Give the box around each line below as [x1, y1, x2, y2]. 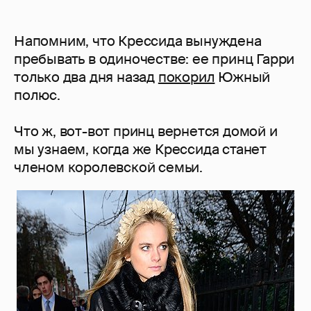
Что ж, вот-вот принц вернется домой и [14, 122, 278, 141]
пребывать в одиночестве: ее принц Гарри [14, 50, 295, 69]
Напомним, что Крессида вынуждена [14, 32, 262, 51]
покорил [158, 68, 215, 87]
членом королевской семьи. [14, 158, 203, 177]
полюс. [14, 86, 60, 105]
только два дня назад [14, 68, 158, 87]
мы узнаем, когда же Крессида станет [14, 140, 267, 159]
